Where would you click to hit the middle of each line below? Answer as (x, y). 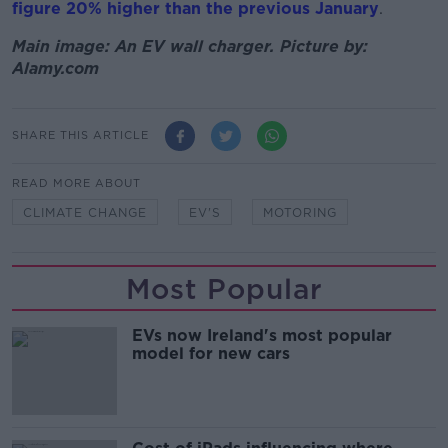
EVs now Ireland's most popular (262, 335)
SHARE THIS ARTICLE (80, 135)
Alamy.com (58, 68)
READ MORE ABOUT (76, 182)
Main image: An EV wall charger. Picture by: (190, 46)
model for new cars (211, 353)
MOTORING (300, 212)
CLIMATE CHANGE (85, 212)
